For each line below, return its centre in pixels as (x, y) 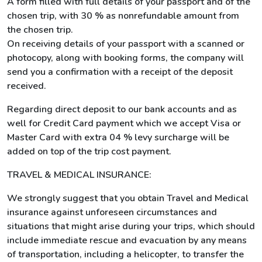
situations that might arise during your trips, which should (131, 226)
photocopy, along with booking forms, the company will (125, 58)
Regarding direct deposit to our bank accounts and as (122, 109)
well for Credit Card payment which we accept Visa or (124, 123)
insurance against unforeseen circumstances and (112, 212)
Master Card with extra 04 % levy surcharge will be (118, 137)
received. (27, 86)
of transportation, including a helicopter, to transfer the (125, 254)
